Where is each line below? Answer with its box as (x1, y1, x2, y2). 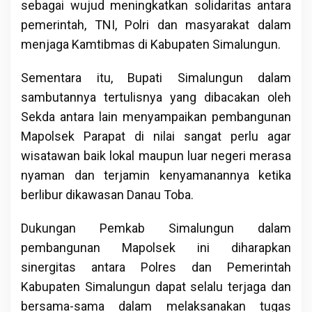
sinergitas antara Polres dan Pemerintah (21, 259, 291, 274)
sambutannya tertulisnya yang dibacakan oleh (21, 89, 291, 104)
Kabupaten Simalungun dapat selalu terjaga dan (21, 279, 291, 294)
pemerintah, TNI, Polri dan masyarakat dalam (21, 17, 291, 32)
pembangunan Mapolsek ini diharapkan (21, 240, 291, 255)
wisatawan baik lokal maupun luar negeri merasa (21, 148, 291, 163)
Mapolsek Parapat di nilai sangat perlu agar (21, 128, 291, 143)
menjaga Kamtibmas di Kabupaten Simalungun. (21, 36, 281, 52)
